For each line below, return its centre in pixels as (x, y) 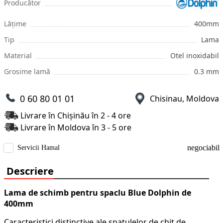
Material (18, 56)
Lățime (15, 24)
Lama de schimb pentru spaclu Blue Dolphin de (98, 193)
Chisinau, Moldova (184, 99)
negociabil (203, 148)
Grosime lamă (27, 71)
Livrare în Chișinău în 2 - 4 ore (76, 115)
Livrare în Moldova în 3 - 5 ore (76, 127)
